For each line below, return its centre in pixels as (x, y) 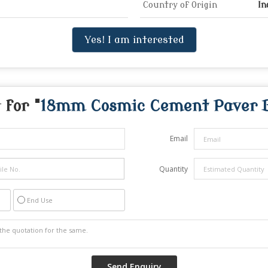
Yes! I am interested (134, 40)
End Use (40, 200)
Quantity (173, 169)
